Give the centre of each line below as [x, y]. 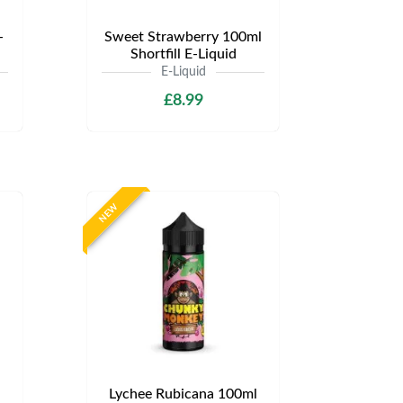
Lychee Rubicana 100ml [183, 394]
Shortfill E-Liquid [183, 54]
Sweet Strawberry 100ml [183, 37]
